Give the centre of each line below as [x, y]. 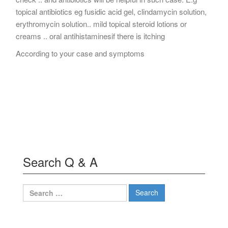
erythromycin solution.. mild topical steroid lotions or [101, 23]
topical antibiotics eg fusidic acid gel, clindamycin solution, [111, 11]
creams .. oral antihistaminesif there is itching [90, 36]
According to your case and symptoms [80, 53]
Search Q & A [60, 161]
